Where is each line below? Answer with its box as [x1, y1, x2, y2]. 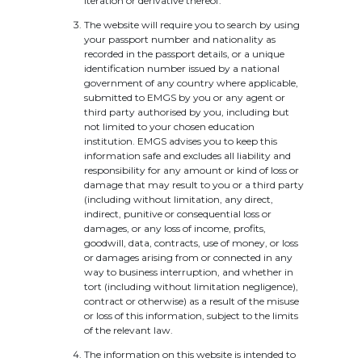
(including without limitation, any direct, [84, 193, 273, 205]
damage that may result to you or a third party [84, 179, 304, 191]
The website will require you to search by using [84, 19, 300, 31]
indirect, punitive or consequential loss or [84, 208, 271, 220]
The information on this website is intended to [84, 348, 296, 360]
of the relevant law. [84, 324, 173, 336]
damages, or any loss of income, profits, [84, 222, 266, 234]
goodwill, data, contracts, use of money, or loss [84, 237, 298, 249]
